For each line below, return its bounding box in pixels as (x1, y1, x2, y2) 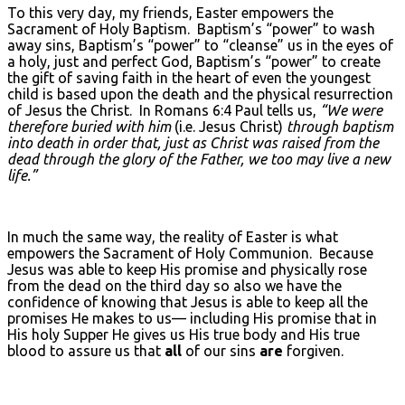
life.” (7, 166, 37, 184)
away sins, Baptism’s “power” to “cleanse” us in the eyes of (7, 36, 393, 53)
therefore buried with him (7, 118, 174, 135)
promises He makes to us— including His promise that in (7, 309, 377, 326)
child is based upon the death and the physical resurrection (7, 85, 393, 102)
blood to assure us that (7, 342, 165, 359)
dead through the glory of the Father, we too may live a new (7, 150, 391, 167)
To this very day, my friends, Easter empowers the (7, 4, 334, 21)
